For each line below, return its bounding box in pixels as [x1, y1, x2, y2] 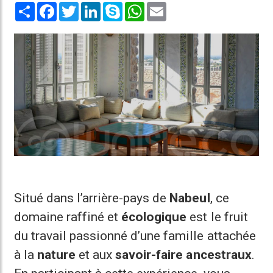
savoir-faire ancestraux [115, 247, 252, 262]
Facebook [57, 1, 97, 12]
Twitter [79, 1, 107, 12]
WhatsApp [144, 1, 186, 12]
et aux [76, 247, 116, 262]
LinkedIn [101, 1, 134, 12]
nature [37, 247, 76, 262]
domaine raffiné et [14, 210, 122, 224]
